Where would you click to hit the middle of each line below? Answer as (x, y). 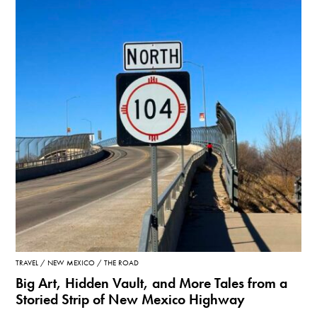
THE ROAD (122, 262)
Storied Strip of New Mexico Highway (131, 299)
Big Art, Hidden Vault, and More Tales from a (152, 283)
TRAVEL (27, 262)
